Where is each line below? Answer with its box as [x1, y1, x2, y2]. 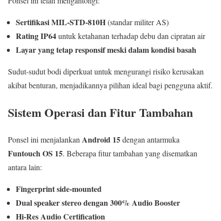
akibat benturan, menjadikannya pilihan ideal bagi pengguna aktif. [8, 80, 213, 91]
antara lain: [8, 161, 42, 172]
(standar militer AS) [106, 17, 169, 28]
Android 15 [82, 133, 120, 145]
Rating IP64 [16, 30, 56, 42]
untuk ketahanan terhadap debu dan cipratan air [56, 31, 205, 41]
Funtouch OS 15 [8, 147, 63, 159]
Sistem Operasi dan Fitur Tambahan [8, 103, 193, 121]
